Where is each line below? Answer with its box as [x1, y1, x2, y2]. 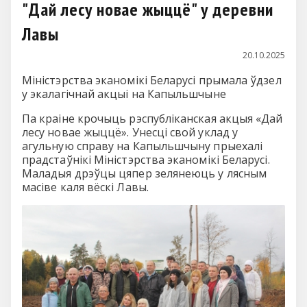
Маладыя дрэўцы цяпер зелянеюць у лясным [22, 166, 267, 181]
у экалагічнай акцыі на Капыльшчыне [22, 86, 226, 101]
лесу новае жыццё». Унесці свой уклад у [22, 125, 238, 140]
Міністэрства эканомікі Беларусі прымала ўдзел [22, 73, 282, 88]
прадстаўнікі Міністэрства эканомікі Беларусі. [22, 152, 270, 167]
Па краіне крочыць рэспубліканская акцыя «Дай [22, 111, 283, 126]
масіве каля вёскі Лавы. [22, 180, 149, 195]
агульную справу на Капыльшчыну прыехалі [22, 138, 263, 153]
